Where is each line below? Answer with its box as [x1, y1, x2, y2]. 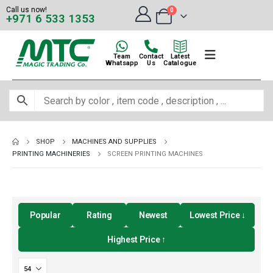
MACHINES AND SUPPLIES [72, 138, 157, 146]
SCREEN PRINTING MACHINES [107, 150, 203, 158]
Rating [87, 210, 112, 220]
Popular [30, 210, 61, 220]
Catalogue [163, 59, 197, 67]
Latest [170, 52, 190, 60]
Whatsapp [105, 59, 139, 67]
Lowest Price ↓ [189, 210, 246, 220]
